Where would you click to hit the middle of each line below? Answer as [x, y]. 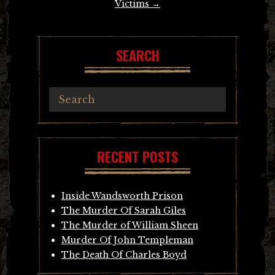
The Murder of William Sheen [130, 225]
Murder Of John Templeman [127, 240]
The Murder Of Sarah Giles [124, 210]
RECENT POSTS [137, 156]
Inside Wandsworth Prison [122, 196]
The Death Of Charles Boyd [124, 254]
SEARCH [137, 55]
